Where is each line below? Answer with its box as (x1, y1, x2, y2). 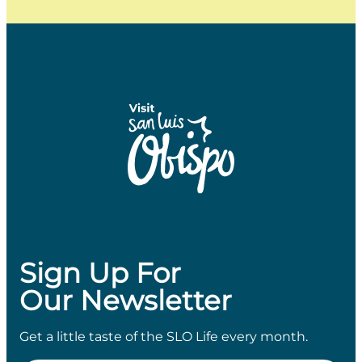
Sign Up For (19, 256, 181, 290)
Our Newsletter (19, 284, 232, 318)
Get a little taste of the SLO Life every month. (19, 329, 308, 344)
